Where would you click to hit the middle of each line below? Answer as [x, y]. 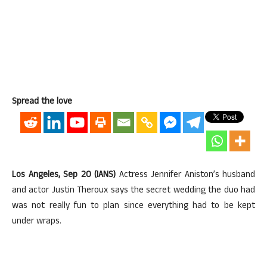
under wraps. [37, 222]
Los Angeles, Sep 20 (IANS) [64, 176]
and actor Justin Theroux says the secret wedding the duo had [133, 191]
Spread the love [42, 102]
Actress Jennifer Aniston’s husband [185, 176]
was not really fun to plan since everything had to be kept [133, 207]
